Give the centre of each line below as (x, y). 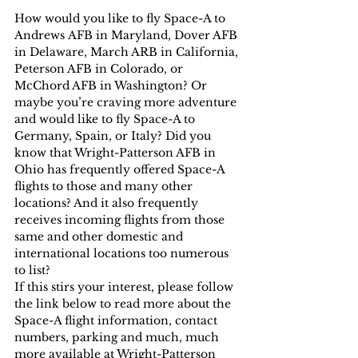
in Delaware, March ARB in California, (128, 52)
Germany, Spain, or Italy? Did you (114, 136)
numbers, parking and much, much (118, 338)
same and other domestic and (100, 237)
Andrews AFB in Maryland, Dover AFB (127, 36)
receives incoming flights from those (121, 220)
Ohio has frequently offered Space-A (121, 170)
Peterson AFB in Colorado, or (100, 69)
